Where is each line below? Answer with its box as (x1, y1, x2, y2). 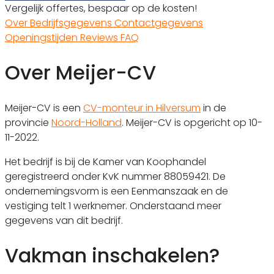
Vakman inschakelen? (5, 242, 220, 270)
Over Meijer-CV (5, 59, 156, 87)
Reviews (80, 30, 120, 45)
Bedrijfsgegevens (30, 15, 114, 30)
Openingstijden (5, 30, 80, 45)
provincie (5, 115, 51, 130)
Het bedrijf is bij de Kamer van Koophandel (5, 154, 206, 169)
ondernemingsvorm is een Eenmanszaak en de (5, 183, 228, 198)
